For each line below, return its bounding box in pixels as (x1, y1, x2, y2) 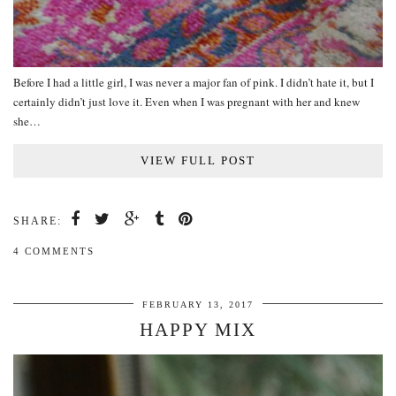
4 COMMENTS (13, 246, 95, 257)
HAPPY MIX (140, 319, 256, 341)
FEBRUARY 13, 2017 (142, 300, 254, 310)
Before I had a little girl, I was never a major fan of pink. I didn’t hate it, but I (13, 74, 374, 91)
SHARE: (13, 215, 62, 228)
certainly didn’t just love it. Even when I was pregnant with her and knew (13, 94, 360, 110)
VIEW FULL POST (141, 154, 255, 168)
